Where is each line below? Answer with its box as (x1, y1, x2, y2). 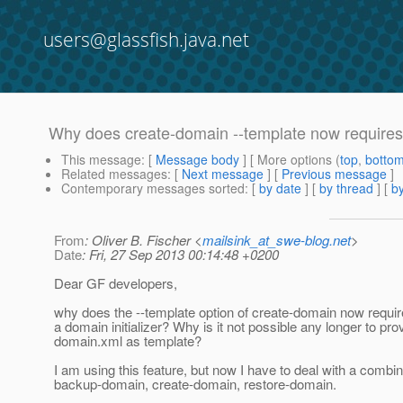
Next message (182, 165, 264, 184)
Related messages (61, 165, 167, 184)
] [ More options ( (239, 150, 340, 169)
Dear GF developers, (54, 273, 177, 293)
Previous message (282, 165, 387, 184)
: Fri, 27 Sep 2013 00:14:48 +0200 (82, 245, 279, 264)
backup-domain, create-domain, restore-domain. (54, 374, 336, 394)
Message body (156, 150, 239, 169)
